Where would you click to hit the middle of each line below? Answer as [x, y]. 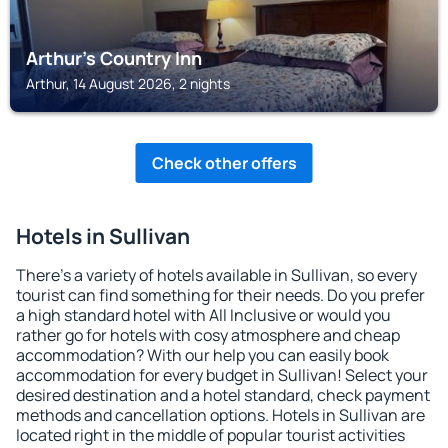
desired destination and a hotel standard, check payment [223, 395]
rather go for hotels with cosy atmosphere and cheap [208, 335]
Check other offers [224, 163]
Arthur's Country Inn [114, 58]
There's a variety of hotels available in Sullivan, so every [216, 275]
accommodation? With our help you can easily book [202, 355]
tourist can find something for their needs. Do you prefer [220, 295]
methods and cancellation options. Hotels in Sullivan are [220, 415]
